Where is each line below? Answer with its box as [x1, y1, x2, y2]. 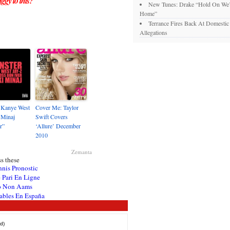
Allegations [140, 28, 167, 36]
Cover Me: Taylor [35, 103, 79, 111]
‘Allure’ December [35, 122, 81, 130]
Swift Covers [35, 112, 68, 121]
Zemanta [71, 148, 92, 156]
